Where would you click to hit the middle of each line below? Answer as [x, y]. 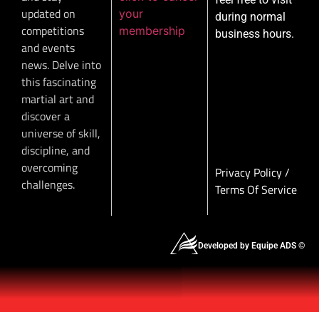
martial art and [58, 99]
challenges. [48, 184]
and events [48, 47]
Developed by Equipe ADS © [251, 245]
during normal [251, 16]
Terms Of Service [256, 190]
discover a [46, 116]
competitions [53, 30]
